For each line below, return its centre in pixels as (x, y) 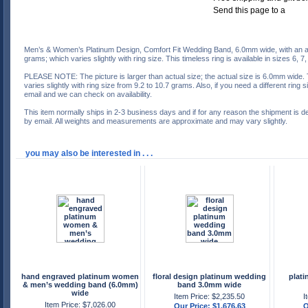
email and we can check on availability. (88, 94)
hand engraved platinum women (80, 276)
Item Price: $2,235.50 (209, 296)
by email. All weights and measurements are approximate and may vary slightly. (156, 121)
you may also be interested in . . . (89, 153)
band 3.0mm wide (209, 284)
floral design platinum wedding (209, 276)
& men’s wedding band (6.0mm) (80, 284)
